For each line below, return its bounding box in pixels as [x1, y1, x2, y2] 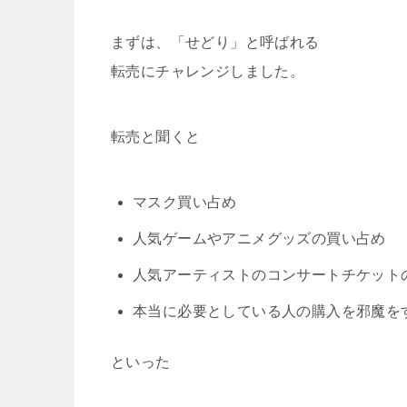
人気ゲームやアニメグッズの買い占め [133, 230, 386, 246]
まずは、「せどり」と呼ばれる [111, 34, 320, 50]
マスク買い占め [133, 194, 237, 210]
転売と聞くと [111, 128, 201, 144]
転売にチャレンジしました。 [111, 63, 305, 79]
